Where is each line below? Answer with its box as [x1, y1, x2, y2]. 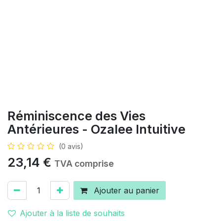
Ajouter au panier [91, 185, 159, 195]
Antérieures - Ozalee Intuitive [7, 122, 185, 137]
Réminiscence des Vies [7, 109, 146, 123]
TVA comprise [54, 158, 114, 169]
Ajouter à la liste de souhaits [20, 208, 125, 218]
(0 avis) [59, 142, 83, 150]
